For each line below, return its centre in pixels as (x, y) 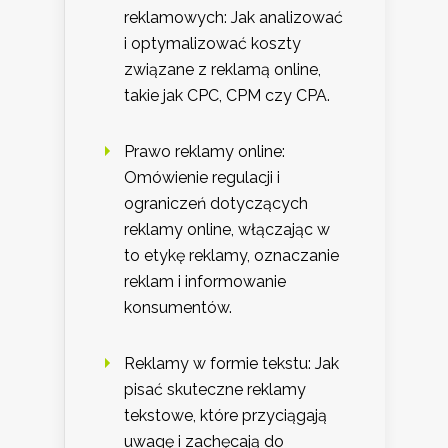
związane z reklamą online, (222, 69)
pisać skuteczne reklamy (215, 389)
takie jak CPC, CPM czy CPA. (227, 95)
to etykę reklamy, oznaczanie (231, 255)
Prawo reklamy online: (204, 151)
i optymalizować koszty (212, 43)
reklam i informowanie (205, 281)
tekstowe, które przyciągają (225, 415)
